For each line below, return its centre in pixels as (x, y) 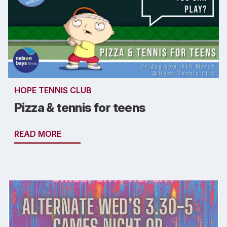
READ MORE (38, 134)
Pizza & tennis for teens (80, 108)
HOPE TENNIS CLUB (53, 90)
